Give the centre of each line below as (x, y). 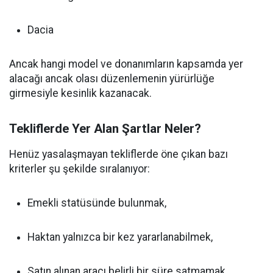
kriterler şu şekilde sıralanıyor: (80, 169)
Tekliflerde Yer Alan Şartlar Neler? (105, 129)
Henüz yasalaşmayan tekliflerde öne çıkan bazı (119, 154)
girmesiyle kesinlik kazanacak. (80, 93)
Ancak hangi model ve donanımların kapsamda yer (126, 64)
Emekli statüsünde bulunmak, (97, 203)
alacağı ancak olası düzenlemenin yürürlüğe (112, 79)
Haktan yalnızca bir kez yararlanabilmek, (120, 237)
